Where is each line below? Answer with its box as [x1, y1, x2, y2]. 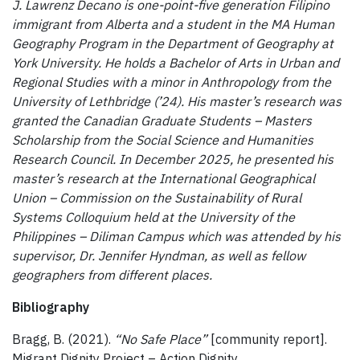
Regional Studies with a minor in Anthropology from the [12, 74, 331, 91]
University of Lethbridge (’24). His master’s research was [12, 93, 342, 110]
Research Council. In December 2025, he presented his [12, 151, 333, 168]
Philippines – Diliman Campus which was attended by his [12, 228, 341, 245]
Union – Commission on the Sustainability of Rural [12, 190, 301, 207]
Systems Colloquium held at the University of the [12, 209, 295, 226]
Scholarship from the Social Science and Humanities [12, 132, 313, 149]
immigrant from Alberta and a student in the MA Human [12, 16, 334, 33]
